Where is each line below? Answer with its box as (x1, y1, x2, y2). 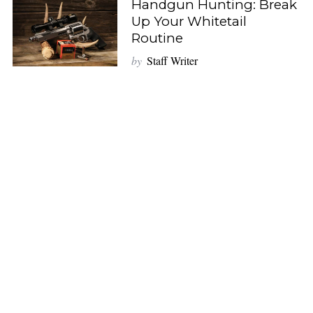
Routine (131, 29, 183, 46)
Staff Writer (146, 52, 198, 68)
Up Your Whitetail (131, 13, 247, 29)
